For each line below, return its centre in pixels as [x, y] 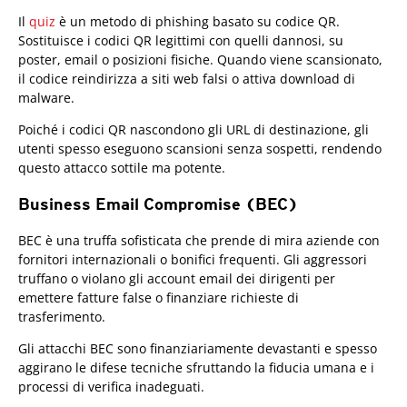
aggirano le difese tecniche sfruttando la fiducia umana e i [196, 368]
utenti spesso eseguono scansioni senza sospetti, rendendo [200, 149]
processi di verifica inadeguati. [111, 387]
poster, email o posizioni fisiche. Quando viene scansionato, [200, 60]
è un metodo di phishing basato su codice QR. [198, 22]
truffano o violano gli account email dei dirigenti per [177, 279]
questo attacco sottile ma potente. [122, 168]
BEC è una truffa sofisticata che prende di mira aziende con [199, 241]
